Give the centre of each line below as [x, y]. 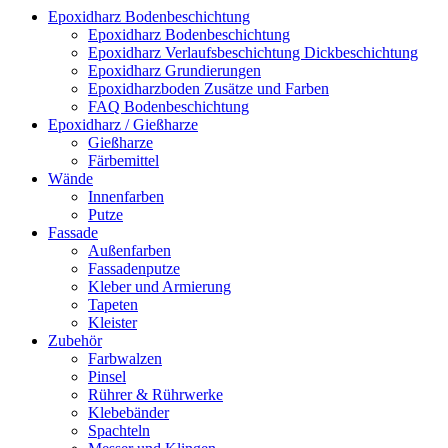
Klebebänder [128, 412]
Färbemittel [123, 160]
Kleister [112, 322]
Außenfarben [129, 250]
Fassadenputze [134, 268]
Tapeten [113, 304]
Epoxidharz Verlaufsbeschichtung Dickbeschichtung [253, 52]
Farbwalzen [125, 358]
